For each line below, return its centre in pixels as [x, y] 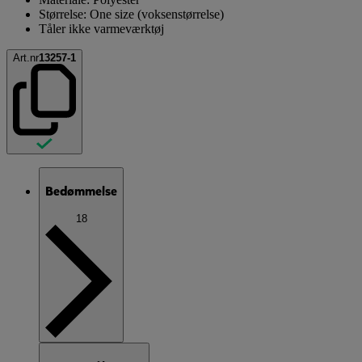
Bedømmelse [81, 192]
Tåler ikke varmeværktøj [101, 28]
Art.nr [26, 57]
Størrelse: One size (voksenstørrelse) [131, 14]
